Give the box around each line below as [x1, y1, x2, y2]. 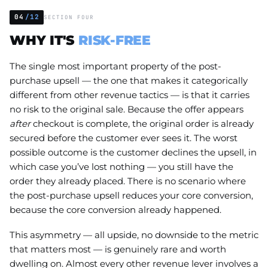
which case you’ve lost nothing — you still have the [10, 160, 233, 172]
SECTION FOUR [44, 13, 95, 21]
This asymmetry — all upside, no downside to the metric [10, 229, 258, 240]
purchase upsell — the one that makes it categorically [10, 74, 248, 86]
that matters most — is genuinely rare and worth [10, 243, 226, 255]
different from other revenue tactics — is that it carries [10, 89, 249, 100]
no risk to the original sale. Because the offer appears [10, 103, 243, 115]
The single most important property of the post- [10, 60, 221, 72]
